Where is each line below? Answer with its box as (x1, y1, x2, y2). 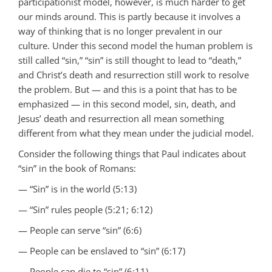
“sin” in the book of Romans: (18, 161, 136, 174)
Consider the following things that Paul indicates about (18, 147, 246, 160)
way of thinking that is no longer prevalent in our (18, 24, 222, 37)
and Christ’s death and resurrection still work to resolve (18, 68, 249, 81)
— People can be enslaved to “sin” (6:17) (18, 244, 185, 257)
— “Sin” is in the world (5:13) (18, 182, 137, 195)
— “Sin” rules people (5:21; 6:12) (18, 203, 152, 216)
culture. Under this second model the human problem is (18, 39, 253, 52)
